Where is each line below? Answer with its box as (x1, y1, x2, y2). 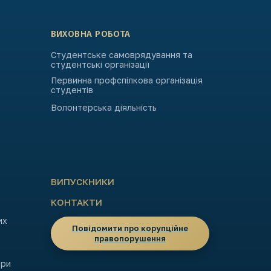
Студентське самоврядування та (50, 50, 192, 60)
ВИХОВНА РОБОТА (50, 28, 131, 39)
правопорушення (94, 233, 166, 243)
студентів (50, 85, 93, 95)
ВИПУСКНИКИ (50, 176, 114, 187)
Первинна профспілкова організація (50, 75, 203, 85)
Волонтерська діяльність (50, 102, 157, 113)
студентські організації (50, 59, 149, 70)
